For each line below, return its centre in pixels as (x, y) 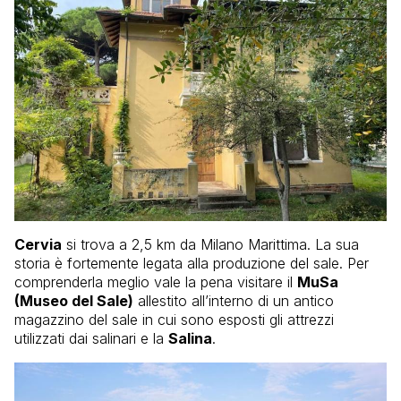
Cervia (38, 245)
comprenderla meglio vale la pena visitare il (156, 282)
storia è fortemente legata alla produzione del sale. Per (192, 264)
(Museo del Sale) (74, 301)
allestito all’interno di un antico (234, 301)
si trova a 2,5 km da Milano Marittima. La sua (210, 245)
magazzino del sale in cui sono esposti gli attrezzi (174, 320)
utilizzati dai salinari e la (91, 339)
